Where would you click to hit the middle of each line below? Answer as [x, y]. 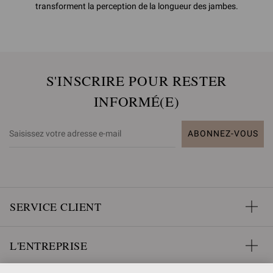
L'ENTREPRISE [48, 245]
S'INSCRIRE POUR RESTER [136, 80]
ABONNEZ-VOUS [223, 134]
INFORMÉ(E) [136, 101]
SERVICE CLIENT [55, 206]
